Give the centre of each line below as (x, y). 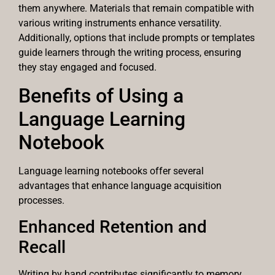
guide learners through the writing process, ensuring (130, 53)
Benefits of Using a (101, 95)
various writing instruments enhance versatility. (120, 23)
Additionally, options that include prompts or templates (137, 38)
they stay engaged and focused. (87, 68)
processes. (41, 200)
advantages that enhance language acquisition (120, 185)
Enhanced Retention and (113, 227)
